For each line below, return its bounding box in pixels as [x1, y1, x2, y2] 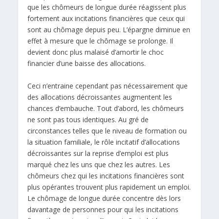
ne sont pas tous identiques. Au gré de [27, 114, 149, 124]
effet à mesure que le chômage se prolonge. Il [27, 36, 174, 46]
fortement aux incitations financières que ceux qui [27, 14, 185, 23]
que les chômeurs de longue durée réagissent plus [27, 2, 187, 12]
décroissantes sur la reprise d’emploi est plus [27, 148, 169, 158]
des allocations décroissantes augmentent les [27, 92, 173, 102]
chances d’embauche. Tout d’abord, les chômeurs [27, 103, 184, 113]
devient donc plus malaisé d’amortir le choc [27, 47, 164, 57]
